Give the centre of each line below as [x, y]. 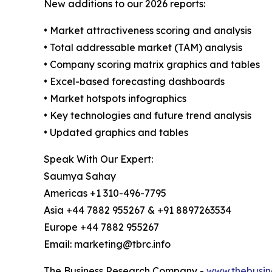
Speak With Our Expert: [98, 159]
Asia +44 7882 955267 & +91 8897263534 [138, 210]
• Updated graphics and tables [116, 133]
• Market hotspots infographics [115, 99]
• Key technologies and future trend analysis [148, 116]
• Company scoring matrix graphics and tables [152, 65]
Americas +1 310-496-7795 [105, 193]
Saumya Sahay [80, 176]
